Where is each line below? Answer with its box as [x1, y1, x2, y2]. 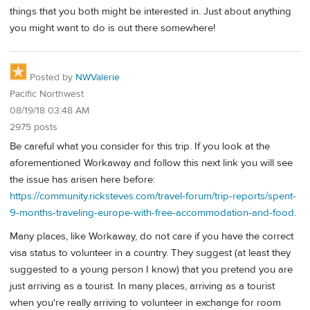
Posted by [27, 71, 75, 84]
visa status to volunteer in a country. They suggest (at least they [10, 246, 291, 259]
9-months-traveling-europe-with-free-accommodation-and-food [10, 206, 294, 220]
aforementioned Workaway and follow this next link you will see [10, 156, 293, 170]
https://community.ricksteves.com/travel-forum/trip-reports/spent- [10, 190, 296, 203]
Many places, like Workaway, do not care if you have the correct [10, 229, 293, 243]
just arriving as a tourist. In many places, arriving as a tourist [10, 279, 275, 293]
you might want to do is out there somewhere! [10, 21, 215, 35]
